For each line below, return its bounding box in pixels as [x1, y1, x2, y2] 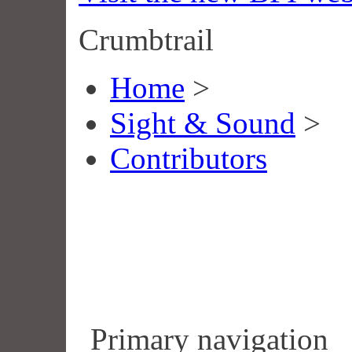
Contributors [110, 141, 267, 175]
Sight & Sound [110, 105, 295, 140]
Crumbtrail [79, 22, 214, 57]
